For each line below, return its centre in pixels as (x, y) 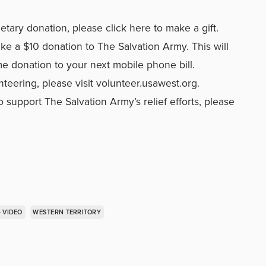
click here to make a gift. (162, 28)
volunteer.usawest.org (147, 83)
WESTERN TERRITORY (67, 212)
